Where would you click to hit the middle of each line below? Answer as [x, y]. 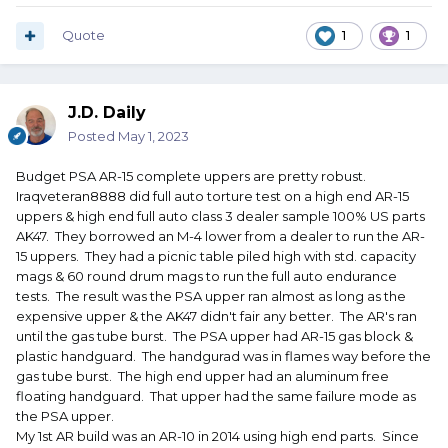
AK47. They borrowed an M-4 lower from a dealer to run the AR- [220, 236]
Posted [93, 136]
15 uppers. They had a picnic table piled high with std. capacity [216, 256]
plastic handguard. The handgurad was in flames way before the [223, 356]
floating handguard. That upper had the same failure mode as [216, 396]
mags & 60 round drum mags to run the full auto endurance [206, 276]
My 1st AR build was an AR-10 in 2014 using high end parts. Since [217, 436]
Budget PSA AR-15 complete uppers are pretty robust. [192, 176]
